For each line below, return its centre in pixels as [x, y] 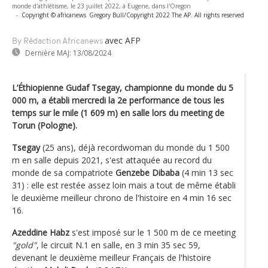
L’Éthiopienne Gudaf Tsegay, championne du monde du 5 [123, 87]
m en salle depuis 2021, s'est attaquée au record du [112, 160]
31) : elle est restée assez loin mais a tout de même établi [124, 185]
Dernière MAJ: [48, 53]
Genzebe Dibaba [147, 172]
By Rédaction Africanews [57, 41]
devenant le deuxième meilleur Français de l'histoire [112, 257]
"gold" [24, 245]
